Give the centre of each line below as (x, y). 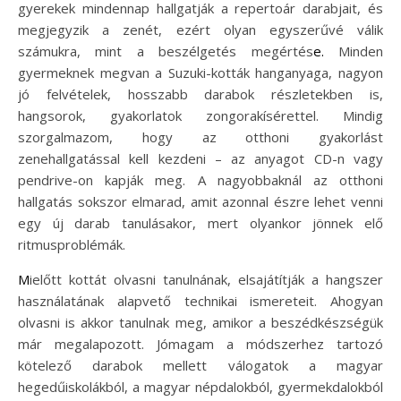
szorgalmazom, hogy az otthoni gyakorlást (200, 137)
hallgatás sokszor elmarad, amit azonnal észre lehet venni (200, 201)
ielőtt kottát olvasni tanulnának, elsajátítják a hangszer (206, 279)
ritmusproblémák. (72, 244)
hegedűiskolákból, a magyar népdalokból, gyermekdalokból (200, 387)
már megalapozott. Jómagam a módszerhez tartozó (200, 344)
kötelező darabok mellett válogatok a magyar (200, 365)
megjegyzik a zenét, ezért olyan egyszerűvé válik (200, 30)
